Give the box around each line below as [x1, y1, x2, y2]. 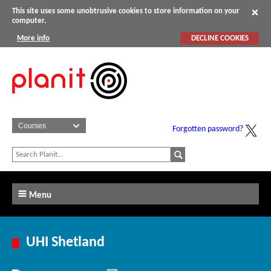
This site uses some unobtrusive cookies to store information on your [12, 7, 240, 16]
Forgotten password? [172, 125, 243, 134]
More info [17, 34, 50, 42]
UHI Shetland [26, 235, 105, 250]
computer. [12, 17, 46, 25]
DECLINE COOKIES [191, 34, 249, 42]
